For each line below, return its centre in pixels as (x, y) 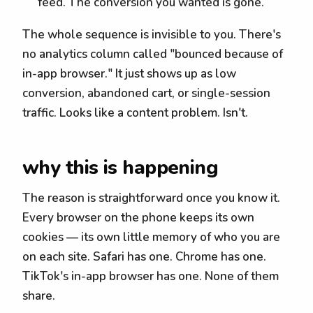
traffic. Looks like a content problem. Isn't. (135, 113)
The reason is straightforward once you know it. (151, 198)
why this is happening (121, 168)
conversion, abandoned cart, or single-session (146, 94)
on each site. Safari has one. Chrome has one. (144, 257)
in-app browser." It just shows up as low (129, 74)
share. (39, 296)
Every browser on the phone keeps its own (138, 218)
